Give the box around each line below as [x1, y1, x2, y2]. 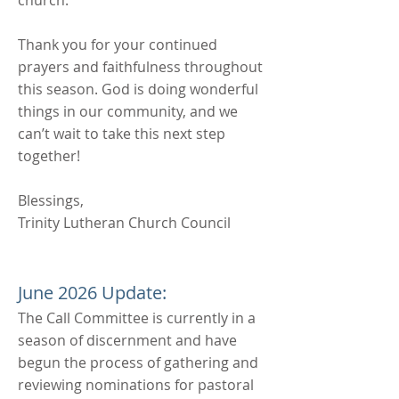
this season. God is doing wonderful [18, 79, 258, 99]
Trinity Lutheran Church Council [18, 213, 231, 232]
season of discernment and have [18, 330, 237, 350]
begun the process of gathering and [18, 353, 258, 372]
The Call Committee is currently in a [18, 308, 256, 328]
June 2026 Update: [18, 281, 167, 305]
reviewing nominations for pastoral [18, 375, 254, 395]
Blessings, [18, 191, 84, 210]
